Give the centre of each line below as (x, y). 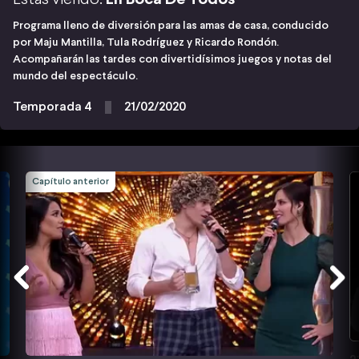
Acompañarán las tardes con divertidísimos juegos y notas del (172, 59)
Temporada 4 (52, 107)
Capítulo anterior (71, 182)
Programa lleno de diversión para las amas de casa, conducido (171, 26)
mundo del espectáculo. (75, 76)
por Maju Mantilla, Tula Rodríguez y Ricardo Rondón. (146, 42)
